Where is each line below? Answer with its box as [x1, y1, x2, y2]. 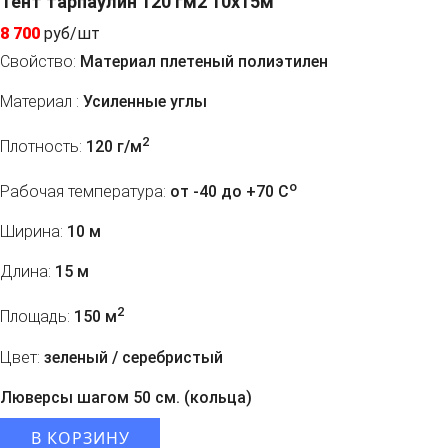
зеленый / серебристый [40, 347, 223, 367]
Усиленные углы [79, 91, 207, 111]
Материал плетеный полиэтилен [76, 51, 328, 71]
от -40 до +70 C [166, 182, 289, 202]
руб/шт [44, 23, 100, 43]
